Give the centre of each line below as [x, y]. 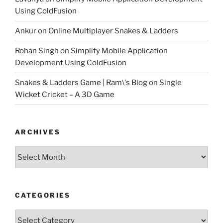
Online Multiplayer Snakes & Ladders [113, 31]
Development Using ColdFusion [71, 63]
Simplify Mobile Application [119, 51]
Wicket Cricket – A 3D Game [65, 95]
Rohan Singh [37, 51]
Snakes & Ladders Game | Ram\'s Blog [81, 83]
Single [170, 83]
